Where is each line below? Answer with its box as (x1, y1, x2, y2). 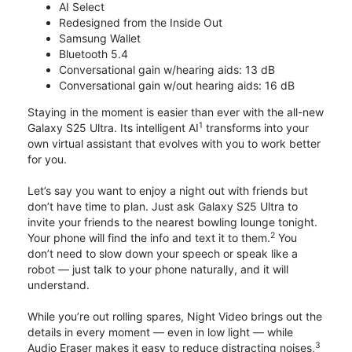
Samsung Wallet (59, 31, 141, 45)
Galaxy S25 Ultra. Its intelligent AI (27, 120, 199, 134)
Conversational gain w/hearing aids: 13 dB (59, 62, 275, 76)
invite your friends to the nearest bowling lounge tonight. (27, 214, 317, 229)
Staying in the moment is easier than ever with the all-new (27, 104, 324, 119)
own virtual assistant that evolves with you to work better (27, 136, 321, 150)
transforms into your (203, 120, 309, 134)
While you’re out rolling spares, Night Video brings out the (27, 309, 322, 323)
